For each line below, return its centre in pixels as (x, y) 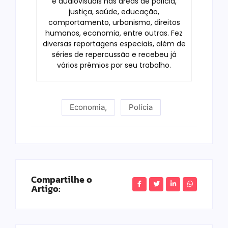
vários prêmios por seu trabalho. (114, 65)
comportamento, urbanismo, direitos (114, 23)
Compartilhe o (62, 180)
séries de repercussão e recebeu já (114, 55)
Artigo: (46, 189)
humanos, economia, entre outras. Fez (114, 33)
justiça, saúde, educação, (114, 12)
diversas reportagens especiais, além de (114, 44)
